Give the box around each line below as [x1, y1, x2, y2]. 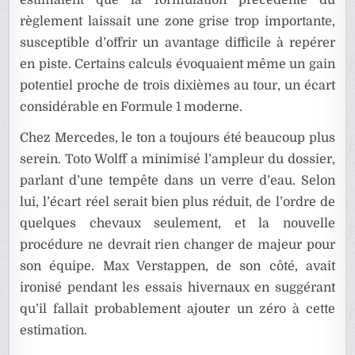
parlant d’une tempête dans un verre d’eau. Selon [20, 173, 335, 188]
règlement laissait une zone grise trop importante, [20, 13, 335, 29]
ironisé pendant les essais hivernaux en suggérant [20, 280, 335, 295]
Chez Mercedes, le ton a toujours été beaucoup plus [20, 130, 335, 145]
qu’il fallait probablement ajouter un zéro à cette [20, 301, 335, 316]
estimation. [20, 323, 88, 338]
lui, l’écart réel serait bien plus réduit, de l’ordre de [20, 194, 335, 209]
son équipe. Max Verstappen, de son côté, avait [20, 258, 335, 273]
